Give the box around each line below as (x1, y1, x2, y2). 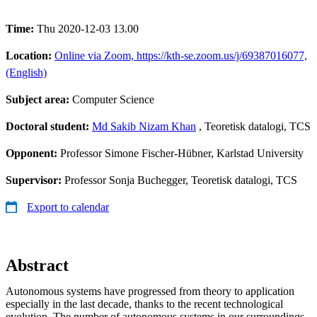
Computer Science (72, 93, 154, 105)
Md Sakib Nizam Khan (92, 120, 196, 132)
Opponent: (6, 146, 60, 159)
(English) (6, 66, 47, 79)
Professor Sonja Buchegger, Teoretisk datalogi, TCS (64, 173, 297, 186)
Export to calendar (27, 200, 109, 213)
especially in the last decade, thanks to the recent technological (6, 297, 283, 310)
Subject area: (6, 93, 72, 105)
